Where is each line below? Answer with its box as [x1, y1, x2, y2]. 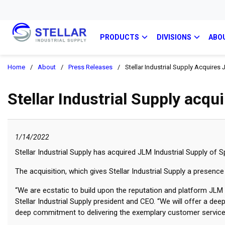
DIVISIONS [156, 33, 191, 41]
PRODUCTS [100, 33, 140, 41]
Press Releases [68, 63, 113, 71]
